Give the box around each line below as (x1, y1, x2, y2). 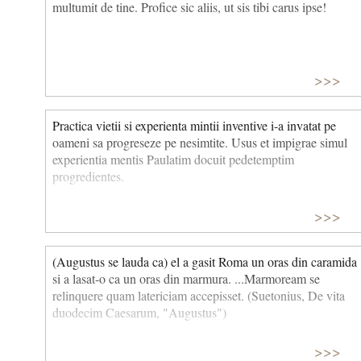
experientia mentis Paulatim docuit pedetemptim (52, 151, 294, 168)
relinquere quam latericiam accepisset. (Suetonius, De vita (52, 286, 345, 304)
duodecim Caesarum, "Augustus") (52, 303, 226, 321)
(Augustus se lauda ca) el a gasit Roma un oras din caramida (52, 252, 357, 270)
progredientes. (52, 168, 124, 185)
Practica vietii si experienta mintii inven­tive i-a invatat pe (52, 117, 336, 135)
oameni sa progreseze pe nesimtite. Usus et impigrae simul (52, 134, 347, 151)
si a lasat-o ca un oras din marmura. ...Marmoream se (52, 269, 320, 287)
